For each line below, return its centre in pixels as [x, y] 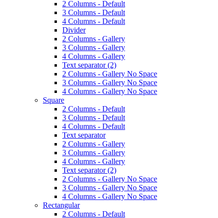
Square [54, 100]
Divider [74, 30]
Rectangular [61, 205]
